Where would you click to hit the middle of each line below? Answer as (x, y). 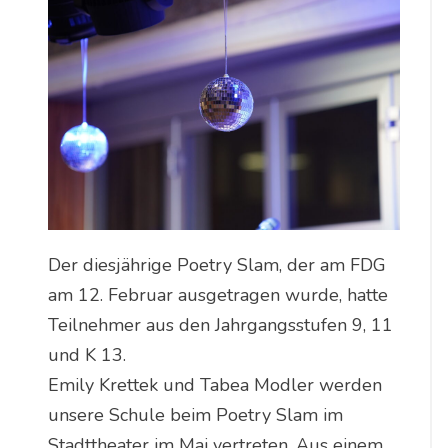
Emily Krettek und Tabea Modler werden (214, 385)
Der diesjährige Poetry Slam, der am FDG (216, 265)
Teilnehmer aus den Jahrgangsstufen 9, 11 (220, 325)
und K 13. (86, 355)
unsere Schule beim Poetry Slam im (195, 415)
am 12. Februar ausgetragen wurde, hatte (217, 295)
